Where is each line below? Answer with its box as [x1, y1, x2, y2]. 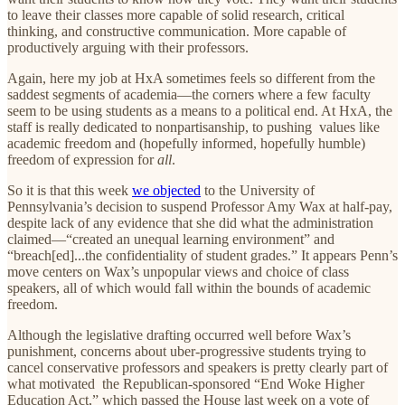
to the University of [201, 182, 315, 198]
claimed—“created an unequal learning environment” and [7, 231, 334, 247]
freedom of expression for [7, 151, 154, 167]
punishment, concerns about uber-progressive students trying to [7, 343, 366, 359]
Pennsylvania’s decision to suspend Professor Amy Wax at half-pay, [7, 198, 392, 214]
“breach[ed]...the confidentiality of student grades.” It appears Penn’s [7, 247, 398, 263]
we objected [132, 182, 201, 198]
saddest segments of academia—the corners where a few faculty [7, 86, 371, 102]
